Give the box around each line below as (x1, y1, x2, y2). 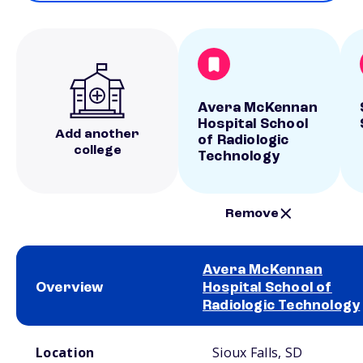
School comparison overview (16, 328, 127, 336)
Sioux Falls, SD (212, 344, 303, 361)
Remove (225, 207, 280, 220)
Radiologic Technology (203, 298, 361, 313)
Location (36, 344, 95, 361)
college (73, 144, 122, 157)
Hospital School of (203, 280, 332, 295)
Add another (55, 128, 139, 141)
